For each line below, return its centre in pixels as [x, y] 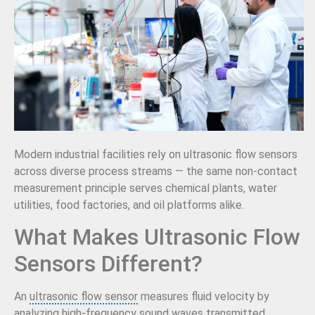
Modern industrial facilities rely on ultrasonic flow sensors [156, 154]
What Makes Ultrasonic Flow [157, 237]
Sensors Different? [108, 264]
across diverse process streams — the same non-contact [156, 171]
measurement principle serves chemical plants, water [146, 188]
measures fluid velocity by [204, 297]
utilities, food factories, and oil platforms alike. [129, 205]
